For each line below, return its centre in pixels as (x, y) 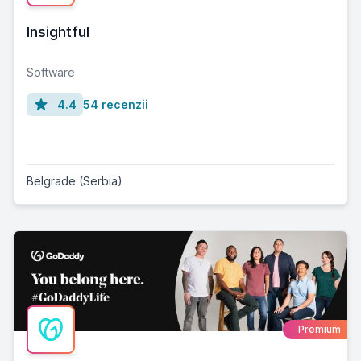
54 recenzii (116, 105)
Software (51, 73)
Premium (320, 330)
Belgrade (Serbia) (75, 181)
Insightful (58, 32)
